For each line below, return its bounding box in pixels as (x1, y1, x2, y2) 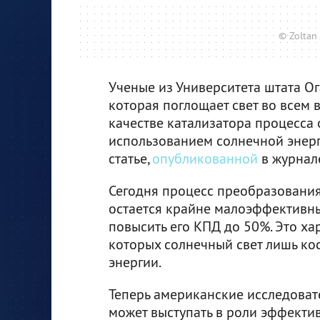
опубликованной (152, 149, 258, 167)
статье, (109, 149, 152, 167)
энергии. (109, 252, 161, 271)
